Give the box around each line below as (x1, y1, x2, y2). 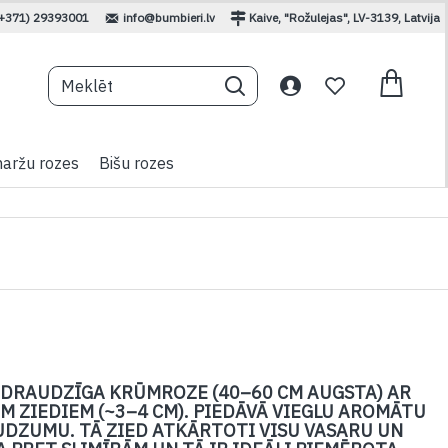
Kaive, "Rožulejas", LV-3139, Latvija (249, 10, 440, 25)
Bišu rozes (99, 152, 174, 173)
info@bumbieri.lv (123, 10, 215, 25)
